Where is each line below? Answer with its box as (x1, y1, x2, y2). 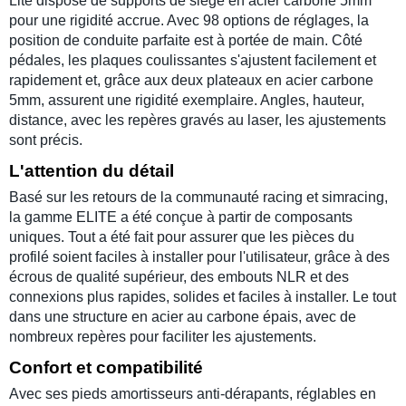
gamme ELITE (24, 208, 117, 225)
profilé (9, 248, 49, 265)
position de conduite (9, 32, 142, 48)
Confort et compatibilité (9, 357, 203, 377)
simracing (322, 188, 384, 205)
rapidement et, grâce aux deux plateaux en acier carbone (9, 72, 373, 88)
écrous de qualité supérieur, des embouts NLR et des (9, 268, 349, 285)
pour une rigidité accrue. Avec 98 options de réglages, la (9, 12, 369, 28)
